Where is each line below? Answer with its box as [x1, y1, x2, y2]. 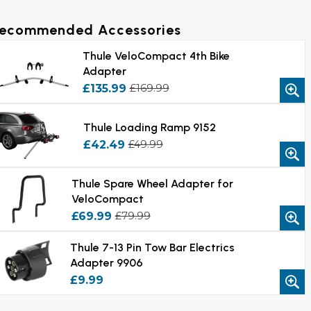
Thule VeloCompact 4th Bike [82, 49, 230, 62]
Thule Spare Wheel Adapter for [71, 176, 233, 190]
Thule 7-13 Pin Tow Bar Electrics [70, 240, 235, 254]
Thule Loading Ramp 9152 [83, 120, 216, 134]
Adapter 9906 [70, 255, 144, 269]
